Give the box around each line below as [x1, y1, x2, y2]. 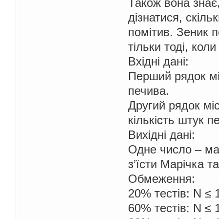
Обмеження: [128, 172, 195, 185]
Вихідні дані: [128, 128, 195, 141]
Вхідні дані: [128, 54, 189, 68]
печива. [128, 84, 169, 97]
